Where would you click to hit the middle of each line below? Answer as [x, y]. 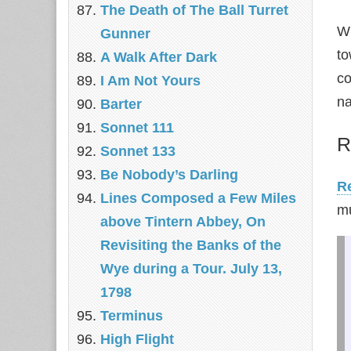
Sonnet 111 [137, 128]
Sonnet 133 [138, 151]
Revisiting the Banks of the [191, 245]
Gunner [125, 34]
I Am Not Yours [150, 81]
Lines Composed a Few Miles [198, 198]
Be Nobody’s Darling [169, 175]
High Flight [137, 339]
